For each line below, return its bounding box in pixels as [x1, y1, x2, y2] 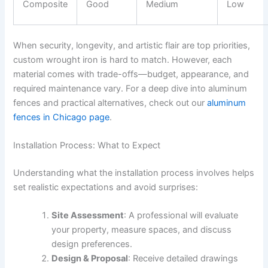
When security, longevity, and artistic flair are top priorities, [13, 39, 251, 51]
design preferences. [51, 239, 133, 250]
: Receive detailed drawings [128, 253, 239, 264]
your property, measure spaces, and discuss [51, 224, 232, 236]
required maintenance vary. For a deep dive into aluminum [13, 83, 248, 94]
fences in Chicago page [13, 111, 110, 123]
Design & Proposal [51, 253, 129, 264]
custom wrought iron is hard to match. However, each [13, 54, 233, 65]
